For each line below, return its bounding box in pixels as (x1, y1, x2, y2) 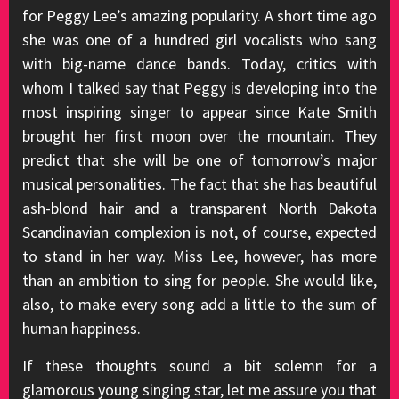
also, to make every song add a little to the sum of (22, 294, 377, 314)
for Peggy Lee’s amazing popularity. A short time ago (22, 5, 377, 26)
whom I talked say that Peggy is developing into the (22, 77, 377, 98)
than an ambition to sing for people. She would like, (22, 270, 377, 290)
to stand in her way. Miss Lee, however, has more (22, 246, 377, 266)
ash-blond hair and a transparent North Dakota (22, 198, 377, 218)
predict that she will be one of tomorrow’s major (22, 150, 377, 170)
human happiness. (22, 318, 141, 338)
